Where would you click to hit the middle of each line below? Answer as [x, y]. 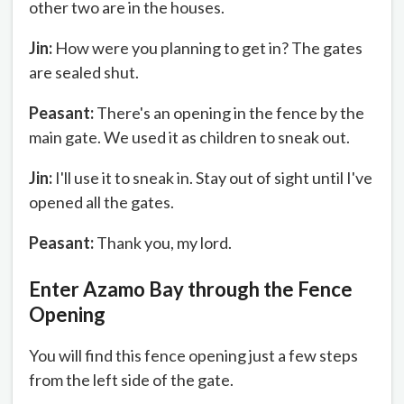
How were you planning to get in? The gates [207, 47]
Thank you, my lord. [163, 242]
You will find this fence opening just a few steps [193, 356]
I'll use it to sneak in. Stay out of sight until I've [212, 177]
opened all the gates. [101, 202]
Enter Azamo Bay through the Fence [191, 289]
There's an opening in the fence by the [229, 112]
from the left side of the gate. [131, 380]
